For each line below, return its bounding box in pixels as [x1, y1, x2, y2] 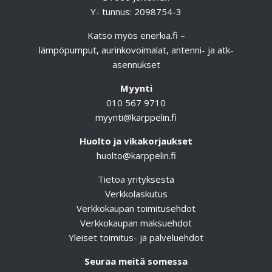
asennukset [112, 58, 160, 71]
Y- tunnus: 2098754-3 [90, 5, 182, 18]
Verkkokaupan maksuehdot [80, 217, 192, 229]
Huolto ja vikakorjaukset [80, 135, 192, 148]
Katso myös [87, 29, 140, 42]
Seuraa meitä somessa [84, 255, 188, 268]
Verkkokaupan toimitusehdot [76, 202, 195, 215]
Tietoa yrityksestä [98, 173, 174, 186]
